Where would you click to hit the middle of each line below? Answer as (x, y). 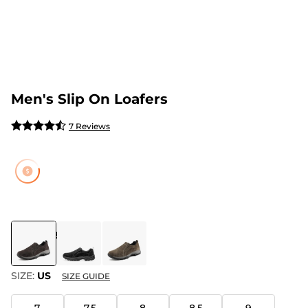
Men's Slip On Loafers (89, 99)
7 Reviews (89, 126)
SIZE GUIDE (86, 276)
